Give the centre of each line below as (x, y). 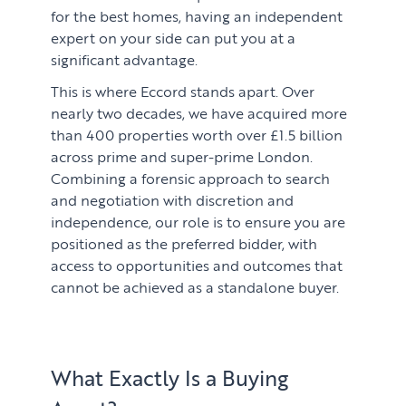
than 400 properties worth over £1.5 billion (197, 135)
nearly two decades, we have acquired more (199, 113)
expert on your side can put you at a (174, 37)
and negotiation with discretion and (173, 200)
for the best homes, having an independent (197, 15)
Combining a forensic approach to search (191, 178)
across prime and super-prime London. (182, 156)
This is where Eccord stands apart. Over (183, 91)
